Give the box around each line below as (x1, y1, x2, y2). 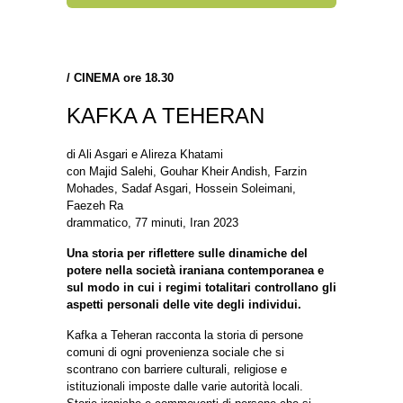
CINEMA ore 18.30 (74, 70, 174, 85)
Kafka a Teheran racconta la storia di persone (67, 327, 303, 342)
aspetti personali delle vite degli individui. (67, 297, 301, 311)
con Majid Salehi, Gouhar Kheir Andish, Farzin (67, 164, 307, 178)
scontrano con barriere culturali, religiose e (67, 362, 287, 376)
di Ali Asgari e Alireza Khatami (67, 147, 223, 161)
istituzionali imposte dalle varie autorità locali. (67, 379, 303, 393)
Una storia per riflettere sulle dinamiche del (67, 246, 308, 260)
